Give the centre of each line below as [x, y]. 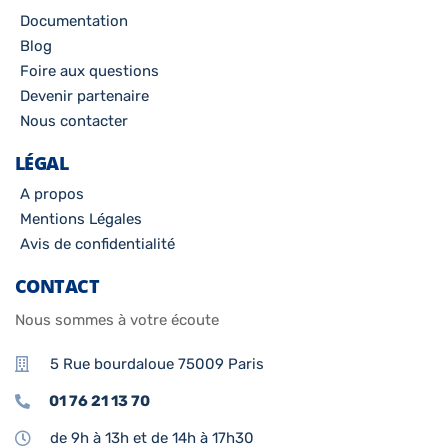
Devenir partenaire [84, 96]
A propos [52, 194]
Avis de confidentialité [97, 244]
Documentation [74, 21]
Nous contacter [74, 121]
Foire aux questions [89, 71]
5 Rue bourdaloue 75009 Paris [157, 364]
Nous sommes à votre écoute [117, 320]
